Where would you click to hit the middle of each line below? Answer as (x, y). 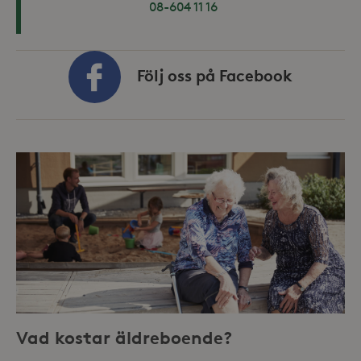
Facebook (256, 75)
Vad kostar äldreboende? (124, 337)
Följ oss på (178, 75)
